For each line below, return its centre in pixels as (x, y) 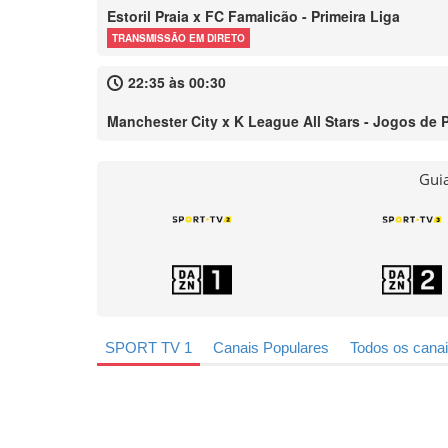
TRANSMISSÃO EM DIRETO (178, 38)
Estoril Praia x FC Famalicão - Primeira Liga (253, 16)
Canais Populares (271, 347)
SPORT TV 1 (148, 347)
